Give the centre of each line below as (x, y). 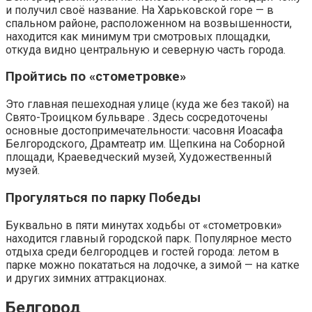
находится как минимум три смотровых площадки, (138, 36)
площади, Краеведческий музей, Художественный (139, 157)
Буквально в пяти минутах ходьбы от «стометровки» (144, 225)
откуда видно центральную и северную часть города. (146, 49)
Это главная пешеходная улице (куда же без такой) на (147, 104)
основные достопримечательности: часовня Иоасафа (144, 131)
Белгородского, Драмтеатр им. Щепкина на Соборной (145, 144)
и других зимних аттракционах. (86, 278)
